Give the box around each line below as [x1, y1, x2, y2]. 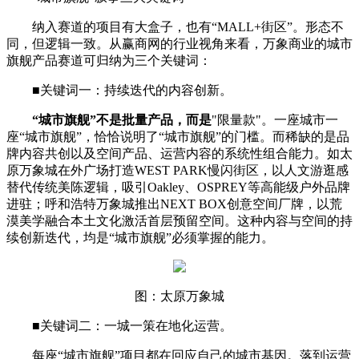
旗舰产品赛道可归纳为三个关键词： [6, 53, 212, 67]
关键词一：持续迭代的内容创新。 [40, 83, 232, 97]
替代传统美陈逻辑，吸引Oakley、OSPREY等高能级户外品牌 [6, 179, 350, 194]
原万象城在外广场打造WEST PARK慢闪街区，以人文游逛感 [6, 163, 349, 177]
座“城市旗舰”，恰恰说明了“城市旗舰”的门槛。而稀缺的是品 [6, 129, 349, 143]
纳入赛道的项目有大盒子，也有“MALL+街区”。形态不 [32, 19, 344, 34]
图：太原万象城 [135, 288, 224, 303]
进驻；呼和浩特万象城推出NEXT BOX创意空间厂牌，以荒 [6, 196, 342, 211]
